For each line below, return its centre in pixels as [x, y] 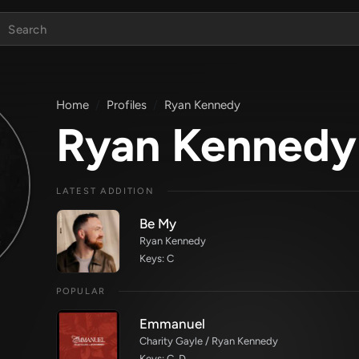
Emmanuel [172, 324]
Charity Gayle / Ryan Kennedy [209, 341]
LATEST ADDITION [105, 191]
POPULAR [81, 291]
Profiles [127, 105]
